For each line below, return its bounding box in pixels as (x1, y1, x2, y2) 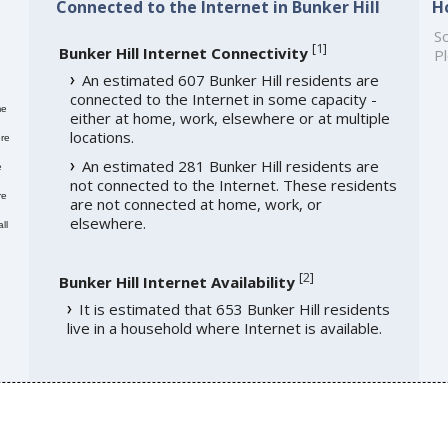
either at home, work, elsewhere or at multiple (69, 107, 390, 128)
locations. (69, 126, 134, 147)
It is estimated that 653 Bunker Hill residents (78, 298, 390, 319)
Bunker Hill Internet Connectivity (58, 42, 308, 63)
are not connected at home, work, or (69, 193, 322, 214)
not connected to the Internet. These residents (69, 174, 397, 195)
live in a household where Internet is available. (66, 317, 382, 338)
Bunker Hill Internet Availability (58, 271, 295, 292)
